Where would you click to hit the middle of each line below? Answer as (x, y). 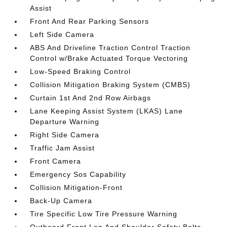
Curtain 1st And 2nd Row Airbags (91, 98)
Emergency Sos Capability (78, 174)
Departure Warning (65, 122)
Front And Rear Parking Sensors (90, 21)
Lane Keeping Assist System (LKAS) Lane (107, 111)
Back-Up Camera (61, 201)
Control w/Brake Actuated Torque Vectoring (109, 58)
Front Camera (56, 161)
